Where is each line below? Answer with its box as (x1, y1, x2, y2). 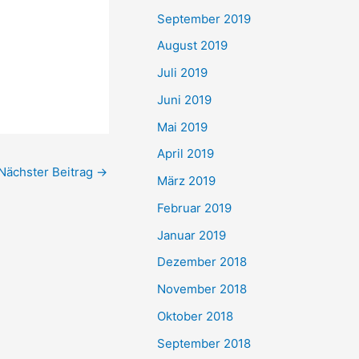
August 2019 (157, 38, 228, 54)
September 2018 (157, 335, 251, 351)
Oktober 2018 (157, 308, 233, 324)
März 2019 (157, 173, 216, 188)
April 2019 (157, 146, 214, 162)
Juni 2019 (157, 91, 212, 107)
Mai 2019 (157, 119, 208, 135)
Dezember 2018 (157, 254, 247, 270)
